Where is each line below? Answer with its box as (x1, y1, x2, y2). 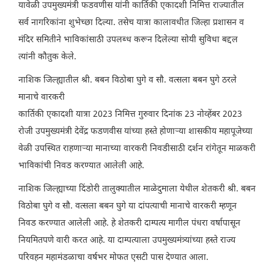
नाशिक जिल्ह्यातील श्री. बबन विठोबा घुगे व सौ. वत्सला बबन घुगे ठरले (18, 74, 237, 86)
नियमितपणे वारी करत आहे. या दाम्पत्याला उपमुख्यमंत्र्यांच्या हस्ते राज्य (18, 234, 235, 246)
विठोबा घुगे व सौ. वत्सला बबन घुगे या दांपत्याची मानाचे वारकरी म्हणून (18, 200, 237, 212)
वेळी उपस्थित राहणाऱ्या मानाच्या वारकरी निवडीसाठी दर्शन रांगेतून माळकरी (18, 143, 256, 155)
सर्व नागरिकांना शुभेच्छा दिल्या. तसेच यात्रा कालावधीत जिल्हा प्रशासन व (18, 17, 244, 29)
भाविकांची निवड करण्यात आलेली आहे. (18, 160, 144, 172)
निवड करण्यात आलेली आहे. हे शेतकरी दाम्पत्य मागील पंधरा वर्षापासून (18, 217, 240, 229)
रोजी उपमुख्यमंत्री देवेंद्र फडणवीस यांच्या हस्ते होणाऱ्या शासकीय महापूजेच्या (18, 125, 253, 138)
